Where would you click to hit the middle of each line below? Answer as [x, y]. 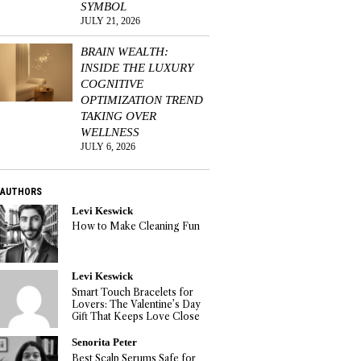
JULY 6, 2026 [108, 146]
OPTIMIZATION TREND [142, 99]
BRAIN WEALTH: [124, 51]
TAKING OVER [118, 115]
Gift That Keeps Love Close [135, 317]
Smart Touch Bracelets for [132, 293]
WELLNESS [110, 131]
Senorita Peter [104, 343]
